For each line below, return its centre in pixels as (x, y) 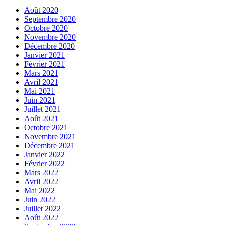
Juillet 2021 (42, 109)
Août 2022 (41, 218)
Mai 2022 (39, 191)
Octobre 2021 (46, 128)
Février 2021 (44, 64)
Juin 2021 (40, 100)
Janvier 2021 (44, 55)
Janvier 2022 (44, 155)
